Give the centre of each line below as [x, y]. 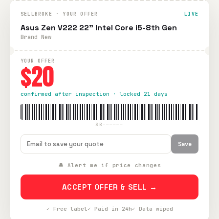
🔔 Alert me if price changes [109, 165]
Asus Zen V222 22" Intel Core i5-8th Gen [99, 28]
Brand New [36, 37]
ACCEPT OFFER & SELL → [109, 187]
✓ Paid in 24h [109, 209]
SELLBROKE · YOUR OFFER [59, 14]
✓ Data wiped [152, 209]
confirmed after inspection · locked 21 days [94, 94]
